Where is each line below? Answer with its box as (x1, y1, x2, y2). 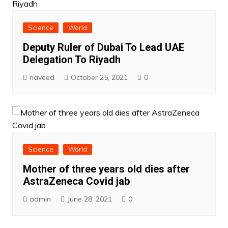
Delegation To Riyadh (22, 53, 121, 66)
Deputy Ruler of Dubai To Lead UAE (22, 41, 184, 54)
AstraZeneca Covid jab (22, 175, 130, 188)
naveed (29, 73, 54, 82)
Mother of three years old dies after (22, 163, 190, 176)
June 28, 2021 (67, 194, 112, 204)
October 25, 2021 (70, 73, 128, 82)
